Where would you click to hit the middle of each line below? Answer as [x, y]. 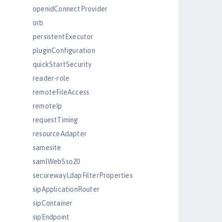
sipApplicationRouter [66, 189]
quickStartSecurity [62, 64]
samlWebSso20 [56, 162]
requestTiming [55, 120]
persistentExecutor [63, 37]
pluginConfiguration [64, 51]
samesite [47, 148]
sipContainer [53, 203]
